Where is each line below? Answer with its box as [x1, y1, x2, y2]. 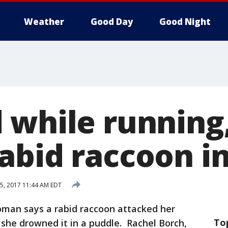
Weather [24, 16, 64, 27]
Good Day [91, 16, 133, 27]
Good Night [159, 16, 211, 27]
